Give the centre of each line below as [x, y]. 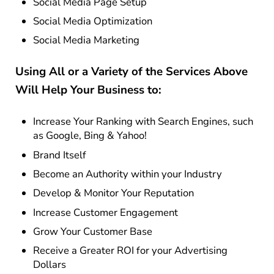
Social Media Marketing [87, 40]
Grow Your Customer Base [93, 231]
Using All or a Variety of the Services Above [131, 72]
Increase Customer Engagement [106, 212]
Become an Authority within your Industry [128, 174]
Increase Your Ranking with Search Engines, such [143, 122]
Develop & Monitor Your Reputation [114, 193]
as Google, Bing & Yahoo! [90, 136]
